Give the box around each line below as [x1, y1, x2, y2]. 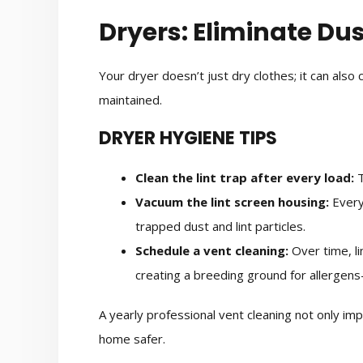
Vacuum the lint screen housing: [135, 193, 329, 210]
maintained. [99, 92, 162, 109]
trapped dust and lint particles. [135, 217, 305, 234]
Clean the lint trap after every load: [135, 169, 354, 186]
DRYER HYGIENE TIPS [99, 125, 277, 151]
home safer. [99, 331, 165, 348]
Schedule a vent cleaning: [135, 241, 288, 258]
